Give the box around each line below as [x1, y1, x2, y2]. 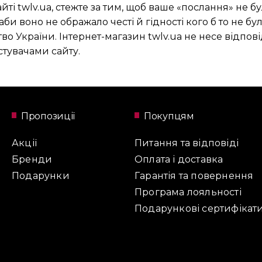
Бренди [12, 154, 53, 165]
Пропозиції [21, 111, 75, 122]
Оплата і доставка [135, 154, 223, 165]
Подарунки [12, 170, 70, 181]
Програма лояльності [135, 187, 242, 198]
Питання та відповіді [135, 137, 239, 149]
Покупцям [144, 111, 194, 122]
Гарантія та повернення [135, 170, 254, 181]
